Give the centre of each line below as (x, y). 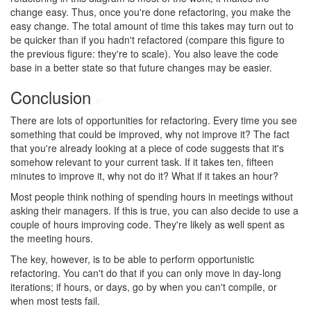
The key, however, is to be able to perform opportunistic (132, 259)
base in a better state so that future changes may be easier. (141, 67)
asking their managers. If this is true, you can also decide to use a (154, 210)
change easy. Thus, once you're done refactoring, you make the (151, 12)
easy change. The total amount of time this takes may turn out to (152, 26)
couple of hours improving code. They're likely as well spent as (148, 224)
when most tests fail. (55, 301)
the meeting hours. (52, 238)
